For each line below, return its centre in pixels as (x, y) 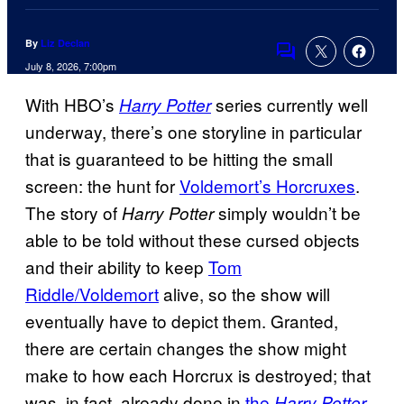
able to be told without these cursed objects (193, 240)
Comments (317, 63)
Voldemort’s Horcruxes (267, 186)
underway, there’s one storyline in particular (193, 132)
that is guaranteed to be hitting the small (179, 159)
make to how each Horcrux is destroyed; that (198, 375)
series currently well (289, 105)
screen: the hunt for (102, 186)
